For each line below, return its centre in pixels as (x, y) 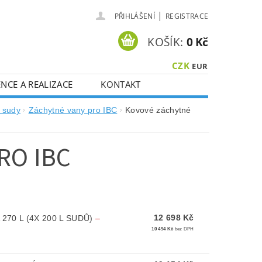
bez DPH (184, 229)
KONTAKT (121, 85)
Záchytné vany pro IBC (73, 110)
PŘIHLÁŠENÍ (135, 16)
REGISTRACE (187, 16)
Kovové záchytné (158, 110)
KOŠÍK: (166, 42)
